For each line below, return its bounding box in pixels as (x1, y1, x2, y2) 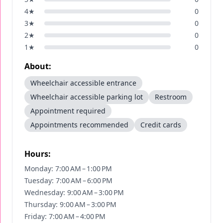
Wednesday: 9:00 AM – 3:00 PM (24, 188, 124, 197)
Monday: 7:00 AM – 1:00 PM (24, 164, 112, 173)
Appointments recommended (30, 120, 128, 129)
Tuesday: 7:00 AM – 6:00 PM (24, 176, 112, 185)
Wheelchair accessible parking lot (30, 92, 143, 102)
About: (24, 61, 51, 72)
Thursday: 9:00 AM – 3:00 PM (24, 200, 116, 209)
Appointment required (30, 106, 106, 115)
